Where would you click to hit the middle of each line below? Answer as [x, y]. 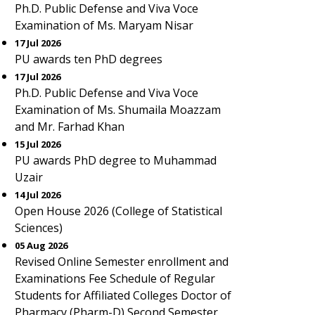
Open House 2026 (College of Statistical [118, 211]
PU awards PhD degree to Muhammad [116, 160]
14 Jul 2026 [38, 195]
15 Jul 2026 [38, 144]
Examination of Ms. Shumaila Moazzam [118, 110]
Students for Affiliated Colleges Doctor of [123, 295]
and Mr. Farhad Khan [70, 127]
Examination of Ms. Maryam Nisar [104, 25]
